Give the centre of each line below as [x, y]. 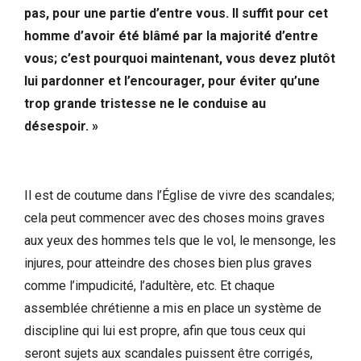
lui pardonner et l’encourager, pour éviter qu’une [172, 81]
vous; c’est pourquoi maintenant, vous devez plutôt [180, 58]
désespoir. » [61, 126]
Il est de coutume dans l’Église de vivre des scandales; [179, 195]
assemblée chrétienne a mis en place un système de [173, 308]
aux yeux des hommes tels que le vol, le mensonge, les [180, 240]
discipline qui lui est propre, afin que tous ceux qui [165, 330]
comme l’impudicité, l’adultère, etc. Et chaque [149, 285]
